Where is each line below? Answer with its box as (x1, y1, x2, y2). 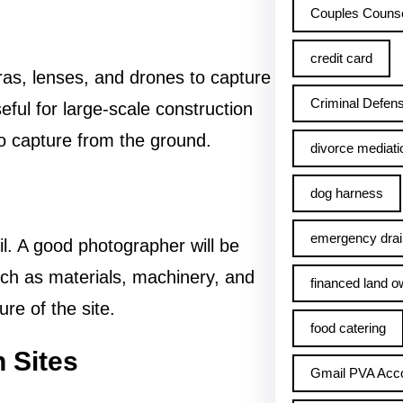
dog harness (309, 185, 383, 201)
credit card (309, 50, 372, 66)
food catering (309, 320, 386, 336)
